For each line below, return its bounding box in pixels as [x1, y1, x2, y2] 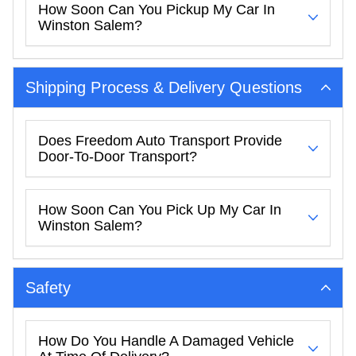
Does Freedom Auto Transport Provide [38, 133, 282, 149]
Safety [25, 279, 72, 296]
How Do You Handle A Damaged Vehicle [38, 333, 294, 349]
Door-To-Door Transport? [38, 149, 197, 164]
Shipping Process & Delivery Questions [25, 79, 302, 96]
